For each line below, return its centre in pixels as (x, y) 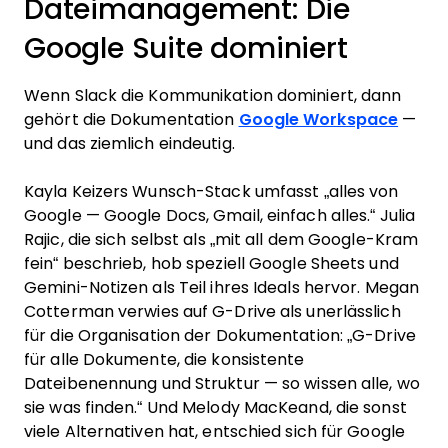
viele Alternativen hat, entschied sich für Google (214, 431)
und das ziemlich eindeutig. (129, 143)
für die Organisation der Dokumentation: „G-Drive (220, 335)
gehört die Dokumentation (131, 119)
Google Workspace (318, 119)
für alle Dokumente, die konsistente (164, 359)
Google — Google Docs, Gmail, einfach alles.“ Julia (220, 215)
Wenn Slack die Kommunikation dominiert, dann (213, 95)
